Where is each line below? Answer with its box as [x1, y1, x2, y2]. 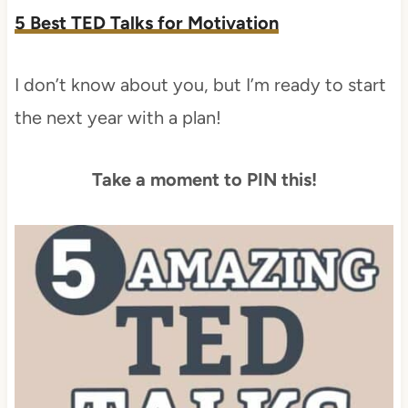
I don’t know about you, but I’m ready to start [14, 73, 386, 96]
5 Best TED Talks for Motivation [14, 11, 279, 34]
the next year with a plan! [14, 106, 221, 128]
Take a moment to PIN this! [91, 168, 317, 190]
